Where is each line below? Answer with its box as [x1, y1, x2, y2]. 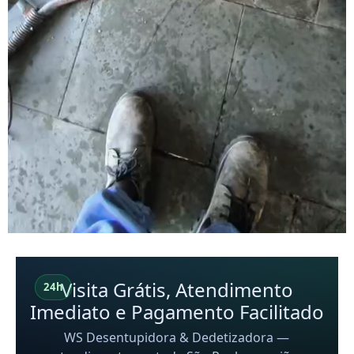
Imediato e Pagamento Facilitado [29, 299, 324, 326]
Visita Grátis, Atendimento [60, 277, 293, 303]
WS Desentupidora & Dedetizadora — [64, 329, 290, 347]
